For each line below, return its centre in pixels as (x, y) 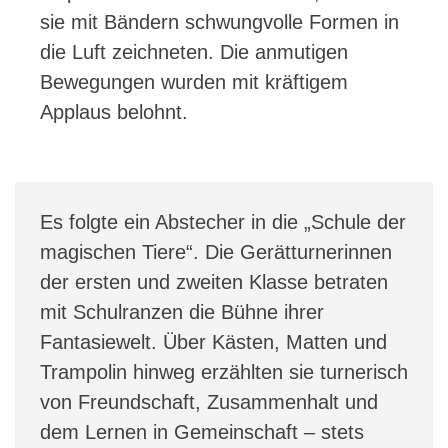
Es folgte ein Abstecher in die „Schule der (223, 221)
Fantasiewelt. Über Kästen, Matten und (213, 341)
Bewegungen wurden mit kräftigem (194, 81)
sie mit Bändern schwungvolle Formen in (219, 21)
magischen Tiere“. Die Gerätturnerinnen (216, 251)
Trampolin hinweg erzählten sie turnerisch (224, 371)
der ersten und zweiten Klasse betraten (214, 281)
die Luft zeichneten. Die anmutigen (194, 51)
